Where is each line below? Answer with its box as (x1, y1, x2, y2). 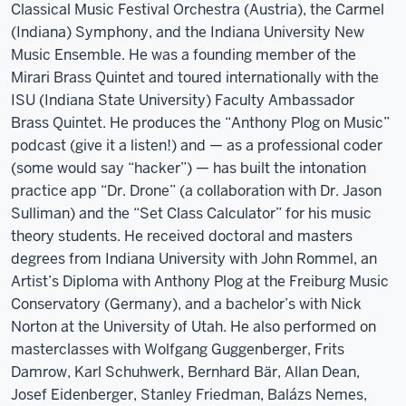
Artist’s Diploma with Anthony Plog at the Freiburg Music (11, 272, 389, 291)
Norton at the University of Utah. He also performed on (11, 317, 376, 336)
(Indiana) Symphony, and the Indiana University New (11, 23, 364, 42)
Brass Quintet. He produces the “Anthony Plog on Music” (11, 113, 390, 132)
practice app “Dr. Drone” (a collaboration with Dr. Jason (11, 181, 382, 200)
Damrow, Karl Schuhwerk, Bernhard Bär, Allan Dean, (11, 362, 360, 382)
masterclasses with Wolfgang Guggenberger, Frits (11, 340, 344, 359)
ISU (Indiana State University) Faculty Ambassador (11, 91, 354, 110)
